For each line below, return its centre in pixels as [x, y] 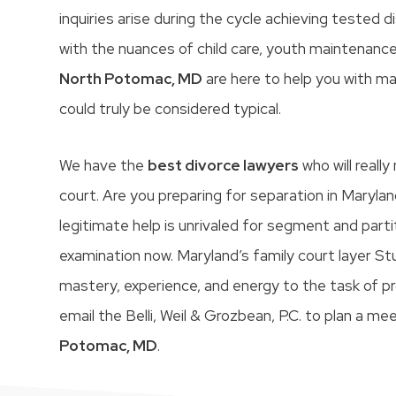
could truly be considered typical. [171, 108]
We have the [104, 165]
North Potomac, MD [131, 78]
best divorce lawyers [224, 165]
